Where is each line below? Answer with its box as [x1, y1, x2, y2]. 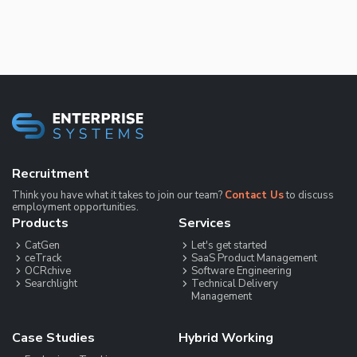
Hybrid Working [178, 328, 273, 347]
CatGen [25, 237, 60, 253]
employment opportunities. [12, 199, 139, 214]
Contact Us [225, 187, 284, 202]
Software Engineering [191, 263, 292, 278]
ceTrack [25, 250, 61, 265]
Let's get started [191, 237, 267, 253]
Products [12, 214, 69, 232]
